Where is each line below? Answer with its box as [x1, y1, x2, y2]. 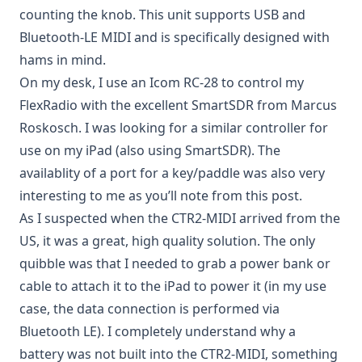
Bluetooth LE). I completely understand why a [19, 322, 296, 340]
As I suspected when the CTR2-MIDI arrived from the [19, 209, 340, 227]
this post [246, 187, 299, 204]
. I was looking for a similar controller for [78, 119, 328, 137]
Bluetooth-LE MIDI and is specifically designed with [19, 28, 330, 46]
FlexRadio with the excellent [19, 96, 192, 114]
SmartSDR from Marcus [192, 96, 337, 114]
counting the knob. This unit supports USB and [19, 6, 305, 23]
